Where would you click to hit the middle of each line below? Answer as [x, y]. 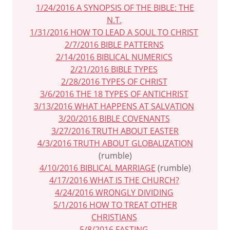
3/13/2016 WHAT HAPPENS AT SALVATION [114, 106]
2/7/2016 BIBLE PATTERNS [114, 45]
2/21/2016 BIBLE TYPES [114, 69]
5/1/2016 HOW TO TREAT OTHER [115, 205]
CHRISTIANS [114, 217]
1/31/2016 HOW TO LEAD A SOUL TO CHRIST [114, 32]
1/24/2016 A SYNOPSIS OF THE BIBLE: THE [115, 8]
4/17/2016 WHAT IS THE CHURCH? [114, 180]
